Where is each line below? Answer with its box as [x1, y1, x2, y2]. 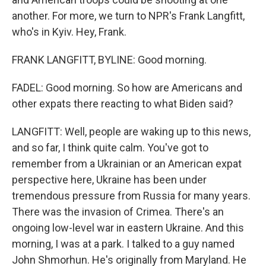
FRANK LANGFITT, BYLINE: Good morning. [12, 53, 207, 66]
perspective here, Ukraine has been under [12, 173, 207, 186]
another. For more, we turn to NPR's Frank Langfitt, [12, 9, 245, 22]
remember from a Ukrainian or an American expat [12, 157, 242, 170]
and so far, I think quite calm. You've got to [12, 141, 208, 154]
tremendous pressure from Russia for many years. [12, 189, 251, 202]
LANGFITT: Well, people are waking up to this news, [12, 125, 251, 138]
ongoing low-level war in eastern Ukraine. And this [12, 221, 244, 234]
